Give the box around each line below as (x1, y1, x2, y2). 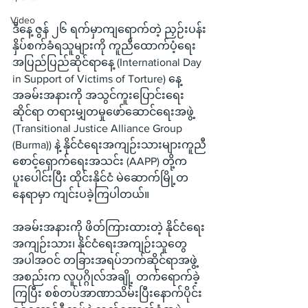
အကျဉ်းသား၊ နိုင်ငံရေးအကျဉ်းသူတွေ (12, 238, 187, 250)
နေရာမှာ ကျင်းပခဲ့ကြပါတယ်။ (12, 188, 149, 200)
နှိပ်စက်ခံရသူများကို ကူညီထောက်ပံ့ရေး (12, 40, 196, 52)
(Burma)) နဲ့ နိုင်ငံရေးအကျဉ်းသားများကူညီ (12, 139, 206, 151)
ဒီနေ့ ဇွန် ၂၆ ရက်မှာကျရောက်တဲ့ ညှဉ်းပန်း (12, 23, 206, 35)
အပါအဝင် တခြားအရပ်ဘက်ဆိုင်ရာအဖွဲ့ (12, 254, 197, 266)
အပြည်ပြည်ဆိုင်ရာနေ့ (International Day (12, 56, 204, 68)
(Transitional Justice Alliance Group (12, 122, 185, 134)
